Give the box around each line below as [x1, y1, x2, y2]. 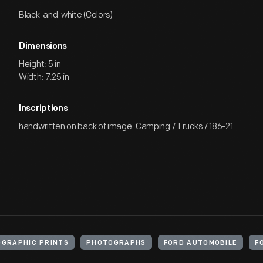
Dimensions [19, 42, 67, 51]
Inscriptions [19, 104, 68, 113]
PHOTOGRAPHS [86, 240, 146, 247]
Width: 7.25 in [19, 72, 69, 83]
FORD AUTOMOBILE [163, 240, 238, 247]
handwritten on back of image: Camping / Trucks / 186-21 [19, 121, 233, 132]
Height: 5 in [19, 59, 61, 70]
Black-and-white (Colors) [19, 9, 113, 21]
